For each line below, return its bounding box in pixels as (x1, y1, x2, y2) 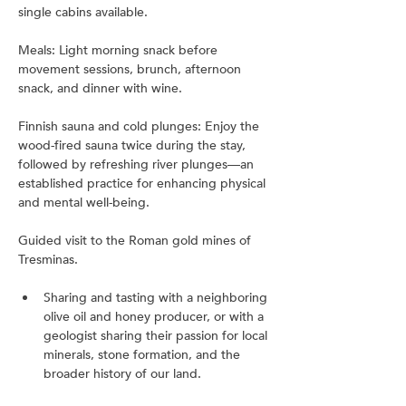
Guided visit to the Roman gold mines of (18, 232, 255, 249)
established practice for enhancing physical (18, 175, 269, 192)
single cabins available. (18, 4, 148, 21)
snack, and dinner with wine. (18, 80, 182, 97)
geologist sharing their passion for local (43, 327, 271, 344)
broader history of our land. (43, 365, 201, 382)
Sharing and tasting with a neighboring (43, 289, 271, 306)
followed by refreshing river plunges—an (18, 156, 257, 173)
